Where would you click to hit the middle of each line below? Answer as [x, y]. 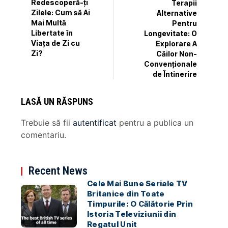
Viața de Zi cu [56, 43]
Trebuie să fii [47, 123]
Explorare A [176, 44]
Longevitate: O [170, 34]
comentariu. [44, 135]
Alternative [177, 13]
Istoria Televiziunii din [132, 214]
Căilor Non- [176, 54]
